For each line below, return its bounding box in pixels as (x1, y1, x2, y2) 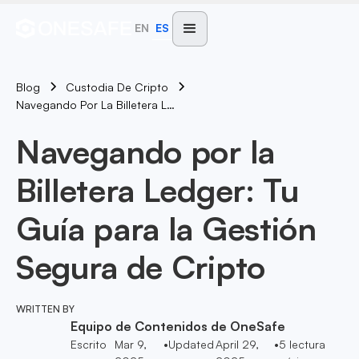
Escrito (71, 337, 107, 351)
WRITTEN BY (16, 303, 75, 315)
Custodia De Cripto (66, 80, 168, 94)
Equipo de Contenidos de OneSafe (71, 318, 285, 334)
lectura (285, 337, 325, 351)
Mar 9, (114, 337, 147, 351)
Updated (168, 337, 215, 351)
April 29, (216, 337, 260, 351)
